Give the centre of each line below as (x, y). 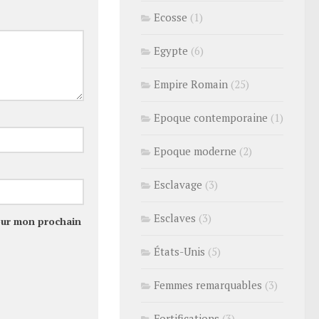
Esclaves (175, 218)
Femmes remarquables (208, 285)
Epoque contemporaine (211, 117)
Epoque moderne (195, 151)
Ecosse (171, 17)
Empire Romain (191, 84)
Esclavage (178, 184)
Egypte (171, 51)
